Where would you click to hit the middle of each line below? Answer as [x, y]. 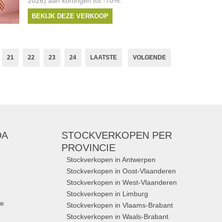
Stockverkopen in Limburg [108, 194]
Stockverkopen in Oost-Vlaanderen [121, 171]
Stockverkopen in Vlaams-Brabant [120, 205]
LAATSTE [104, 57]
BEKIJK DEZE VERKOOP [70, 16]
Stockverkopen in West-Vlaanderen [122, 182]
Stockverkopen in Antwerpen [111, 160]
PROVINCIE [89, 148]
